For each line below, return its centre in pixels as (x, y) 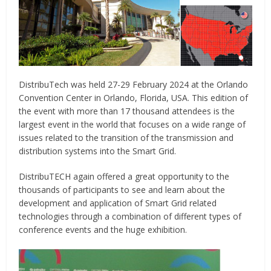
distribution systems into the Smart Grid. (99, 151)
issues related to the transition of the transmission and (126, 138)
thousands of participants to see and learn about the (122, 190)
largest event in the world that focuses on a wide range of (132, 125)
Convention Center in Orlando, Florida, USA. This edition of (134, 98)
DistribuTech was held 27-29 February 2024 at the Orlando (134, 85)
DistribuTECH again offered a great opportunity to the (124, 177)
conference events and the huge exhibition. (104, 230)
